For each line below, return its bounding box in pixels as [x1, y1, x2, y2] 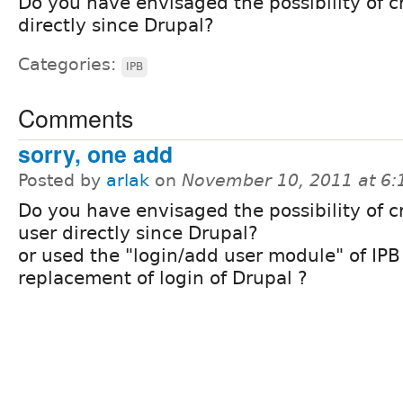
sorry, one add [18, 137, 173, 170]
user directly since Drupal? [18, 221, 258, 244]
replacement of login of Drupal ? [18, 266, 308, 289]
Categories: [18, 54, 121, 74]
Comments [18, 99, 133, 135]
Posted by [18, 170, 106, 190]
